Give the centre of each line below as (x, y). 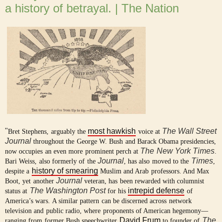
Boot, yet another (30, 181)
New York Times (185, 151)
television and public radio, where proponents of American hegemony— (107, 211)
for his (118, 191)
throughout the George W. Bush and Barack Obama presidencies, (125, 142)
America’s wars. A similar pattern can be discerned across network (98, 201)
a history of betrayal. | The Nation (92, 8)
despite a (18, 171)
